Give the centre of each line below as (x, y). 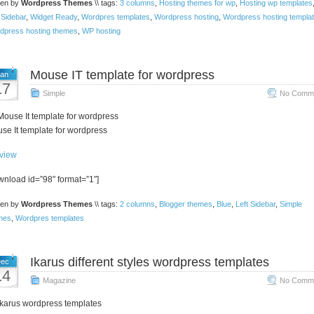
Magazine (59, 280)
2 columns (137, 204)
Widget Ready (53, 17)
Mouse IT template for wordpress (122, 75)
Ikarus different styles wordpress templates (149, 262)
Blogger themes (185, 204)
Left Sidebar (255, 204)
